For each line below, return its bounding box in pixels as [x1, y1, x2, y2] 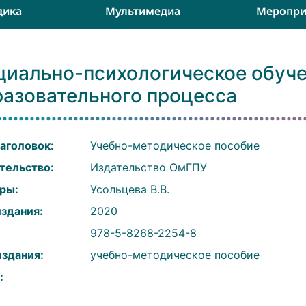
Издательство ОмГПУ [89, 161, 207, 174]
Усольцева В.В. [89, 182, 169, 196]
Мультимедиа [105, 3, 180, 18]
